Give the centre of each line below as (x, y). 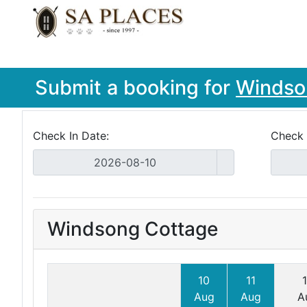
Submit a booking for (135, 87)
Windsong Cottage (133, 229)
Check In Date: (71, 136)
